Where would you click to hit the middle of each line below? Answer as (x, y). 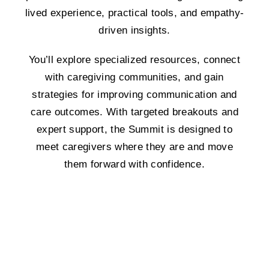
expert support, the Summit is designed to (134, 130)
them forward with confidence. (134, 165)
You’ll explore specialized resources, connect (134, 60)
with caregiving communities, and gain (134, 77)
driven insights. (134, 31)
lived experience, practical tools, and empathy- (134, 13)
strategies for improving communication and (134, 95)
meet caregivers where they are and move (134, 147)
